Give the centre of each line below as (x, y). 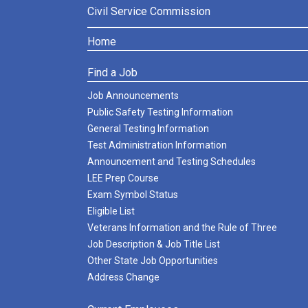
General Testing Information (148, 129)
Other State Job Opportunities (153, 261)
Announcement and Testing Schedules (172, 162)
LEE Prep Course (123, 178)
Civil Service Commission (149, 11)
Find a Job (112, 73)
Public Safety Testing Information (160, 112)
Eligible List (111, 211)
